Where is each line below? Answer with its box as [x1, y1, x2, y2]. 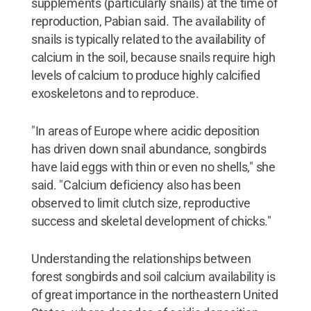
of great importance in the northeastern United [31, 287, 278, 302]
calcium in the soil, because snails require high [31, 50, 276, 65]
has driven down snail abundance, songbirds [31, 142, 267, 156]
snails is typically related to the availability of [31, 32, 265, 47]
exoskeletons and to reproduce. [31, 86, 199, 101]
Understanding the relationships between [31, 251, 251, 266]
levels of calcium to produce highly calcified [31, 68, 260, 83]
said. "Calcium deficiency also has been [31, 178, 241, 192]
